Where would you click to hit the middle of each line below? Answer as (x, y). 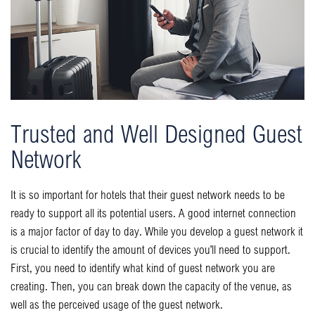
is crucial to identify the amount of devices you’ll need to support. (150, 249)
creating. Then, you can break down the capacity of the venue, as (151, 285)
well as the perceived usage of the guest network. (117, 304)
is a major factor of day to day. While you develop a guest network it (157, 231)
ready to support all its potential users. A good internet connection (153, 212)
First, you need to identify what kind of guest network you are (143, 267)
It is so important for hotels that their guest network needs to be (148, 194)
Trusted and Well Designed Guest (156, 133)
